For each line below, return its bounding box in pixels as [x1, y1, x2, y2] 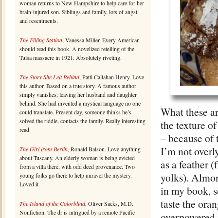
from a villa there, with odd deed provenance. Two [19, 163, 135, 170]
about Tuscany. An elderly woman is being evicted [19, 154, 135, 162]
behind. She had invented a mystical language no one [19, 99, 141, 107]
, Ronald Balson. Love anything [68, 145, 141, 153]
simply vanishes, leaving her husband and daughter [19, 91, 137, 98]
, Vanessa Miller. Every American [62, 36, 140, 44]
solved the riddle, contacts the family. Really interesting [19, 117, 145, 125]
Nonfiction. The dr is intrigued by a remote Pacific [19, 208, 135, 216]
